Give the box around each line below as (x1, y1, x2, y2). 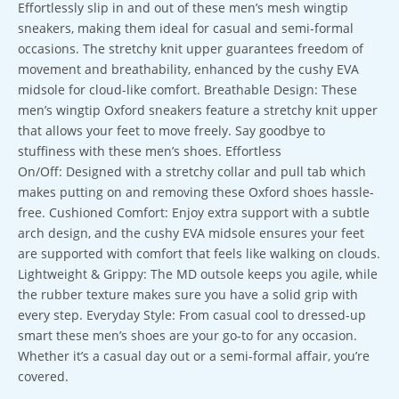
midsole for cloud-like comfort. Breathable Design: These (18, 81, 357, 98)
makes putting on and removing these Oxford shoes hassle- (18, 183, 374, 200)
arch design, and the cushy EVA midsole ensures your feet (18, 224, 364, 241)
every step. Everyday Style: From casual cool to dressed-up (18, 306, 366, 323)
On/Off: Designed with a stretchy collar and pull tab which (18, 163, 366, 180)
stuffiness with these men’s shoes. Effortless (18, 142, 281, 159)
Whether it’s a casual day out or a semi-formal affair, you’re (18, 347, 370, 364)
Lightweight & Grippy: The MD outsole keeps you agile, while (18, 265, 378, 282)
